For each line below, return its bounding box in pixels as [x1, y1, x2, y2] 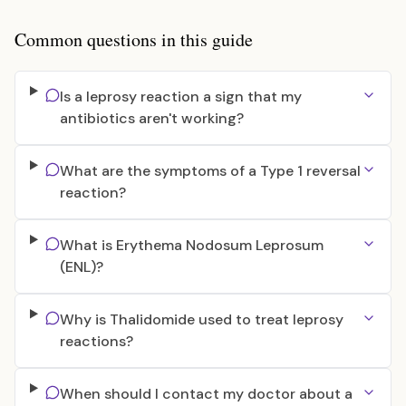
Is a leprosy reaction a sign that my [59, 87, 302, 106]
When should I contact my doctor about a [59, 384, 353, 403]
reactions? [59, 332, 133, 351]
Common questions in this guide [14, 27, 253, 52]
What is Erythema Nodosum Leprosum [59, 236, 324, 255]
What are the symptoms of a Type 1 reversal [59, 161, 361, 180]
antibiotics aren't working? [59, 109, 244, 128]
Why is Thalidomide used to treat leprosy [59, 310, 343, 329]
